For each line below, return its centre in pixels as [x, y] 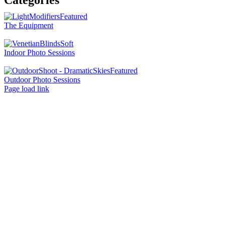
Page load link [27, 89]
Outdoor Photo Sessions [42, 80]
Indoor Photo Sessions [39, 53]
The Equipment [29, 26]
